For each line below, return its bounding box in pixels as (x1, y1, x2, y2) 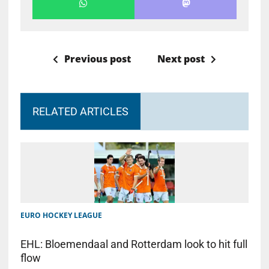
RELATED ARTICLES (32, 104, 128, 118)
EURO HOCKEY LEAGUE (20, 210, 102, 220)
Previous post (64, 52, 131, 65)
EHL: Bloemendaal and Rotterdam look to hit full (20, 237, 247, 250)
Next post (157, 52, 205, 65)
